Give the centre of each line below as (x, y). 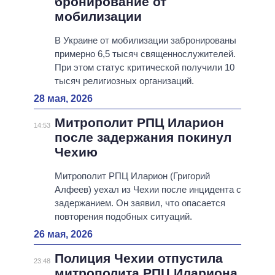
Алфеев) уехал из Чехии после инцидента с (148, 190)
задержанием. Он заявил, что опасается (140, 203)
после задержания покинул (143, 137)
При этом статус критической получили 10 (144, 68)
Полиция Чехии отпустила (138, 258)
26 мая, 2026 (63, 234)
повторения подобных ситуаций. (123, 217)
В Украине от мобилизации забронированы (145, 41)
